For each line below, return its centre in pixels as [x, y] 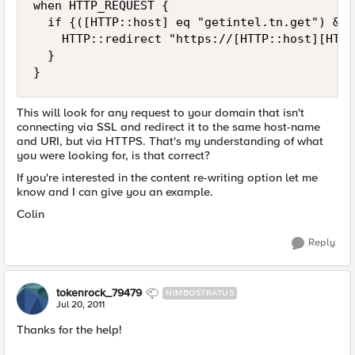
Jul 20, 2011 [80, 305]
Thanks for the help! [69, 330]
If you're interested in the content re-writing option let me [167, 177]
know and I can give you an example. [115, 192]
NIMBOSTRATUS [200, 293]
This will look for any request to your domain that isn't [160, 113]
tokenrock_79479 [99, 293]
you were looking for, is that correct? [113, 155]
